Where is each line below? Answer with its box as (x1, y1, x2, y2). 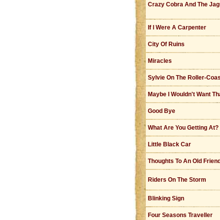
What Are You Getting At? (148, 124, 219, 131)
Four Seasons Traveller (148, 212, 213, 219)
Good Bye (148, 108, 175, 114)
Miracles (148, 57, 172, 64)
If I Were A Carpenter (148, 24, 206, 31)
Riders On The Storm (148, 176, 206, 183)
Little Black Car (148, 141, 191, 148)
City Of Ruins (148, 41, 185, 48)
